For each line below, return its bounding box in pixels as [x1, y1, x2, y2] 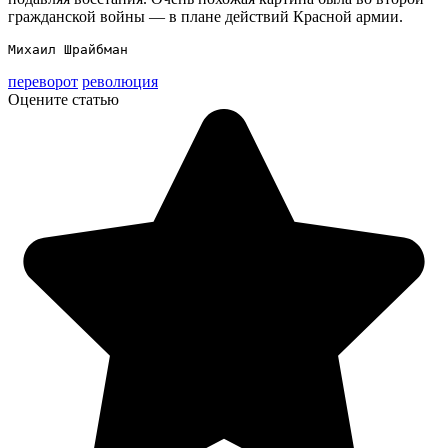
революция [82, 72, 158, 90]
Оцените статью [8, 90, 119, 108]
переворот [8, 72, 78, 90]
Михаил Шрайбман [8, 41, 128, 57]
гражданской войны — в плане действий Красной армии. [8, 7, 403, 25]
